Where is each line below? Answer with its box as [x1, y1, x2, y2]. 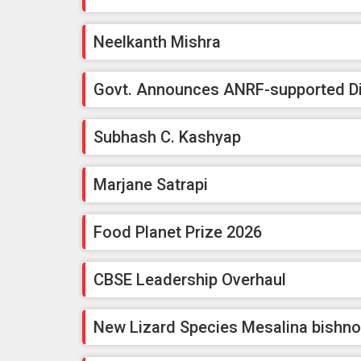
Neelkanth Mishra [93, 32, 221, 52]
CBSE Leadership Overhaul [93, 270, 286, 290]
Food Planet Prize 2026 [93, 222, 262, 243]
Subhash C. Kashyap [93, 127, 241, 147]
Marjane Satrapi [93, 175, 208, 195]
